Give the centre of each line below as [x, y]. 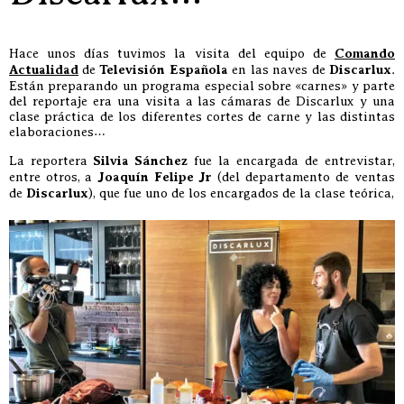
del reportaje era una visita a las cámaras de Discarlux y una [202, 101]
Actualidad [44, 70]
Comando [365, 54]
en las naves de [280, 69]
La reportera [51, 161]
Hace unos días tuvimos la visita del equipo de [172, 53]
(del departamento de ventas [303, 177]
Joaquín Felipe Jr [155, 177]
